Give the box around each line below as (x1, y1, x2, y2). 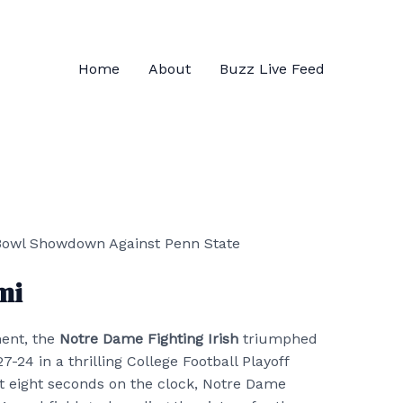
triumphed (238, 330, 318, 348)
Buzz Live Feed (219, 59, 325, 77)
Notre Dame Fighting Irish (59, 330, 238, 348)
